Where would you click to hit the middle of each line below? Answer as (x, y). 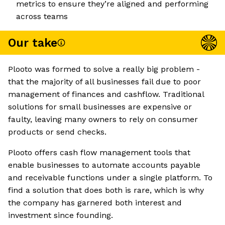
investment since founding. (61, 215)
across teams (42, 17)
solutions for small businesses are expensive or (100, 107)
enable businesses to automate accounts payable (104, 165)
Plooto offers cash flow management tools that (99, 153)
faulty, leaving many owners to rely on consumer (103, 120)
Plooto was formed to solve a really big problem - (104, 69)
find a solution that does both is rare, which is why (106, 190)
